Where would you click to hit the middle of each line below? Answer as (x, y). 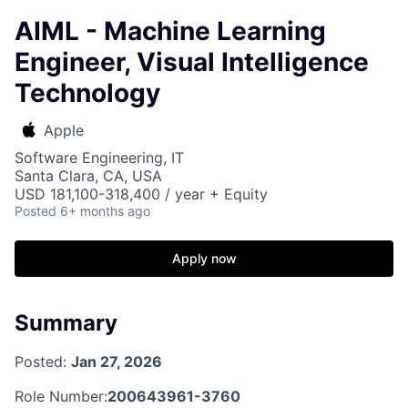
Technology (87, 93)
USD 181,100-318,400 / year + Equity (141, 194)
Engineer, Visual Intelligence (192, 62)
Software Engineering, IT (99, 158)
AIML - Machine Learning (170, 31)
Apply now (204, 258)
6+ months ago (105, 211)
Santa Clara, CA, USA (88, 176)
